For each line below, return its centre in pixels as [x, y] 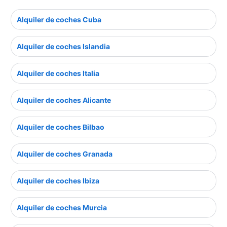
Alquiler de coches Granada [65, 154]
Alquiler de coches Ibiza [58, 181]
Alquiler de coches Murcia [62, 208]
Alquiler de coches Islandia [63, 47]
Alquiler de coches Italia [58, 73]
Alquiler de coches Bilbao [61, 127]
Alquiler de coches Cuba [59, 20]
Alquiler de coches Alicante [64, 100]
